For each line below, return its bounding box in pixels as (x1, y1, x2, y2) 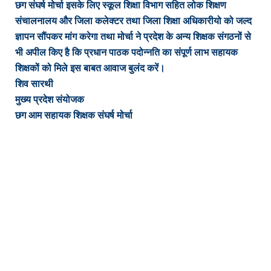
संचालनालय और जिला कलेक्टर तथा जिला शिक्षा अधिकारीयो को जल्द (15, 15, 252, 27)
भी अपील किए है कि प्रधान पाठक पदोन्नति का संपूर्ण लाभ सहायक (15, 46, 238, 58)
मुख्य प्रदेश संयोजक (15, 93, 84, 105)
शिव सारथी (15, 77, 53, 90)
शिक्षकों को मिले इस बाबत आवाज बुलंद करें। (15, 62, 165, 74)
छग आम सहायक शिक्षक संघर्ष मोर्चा (15, 109, 132, 121)
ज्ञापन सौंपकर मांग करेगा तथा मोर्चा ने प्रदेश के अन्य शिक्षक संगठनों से (15, 30, 251, 42)
